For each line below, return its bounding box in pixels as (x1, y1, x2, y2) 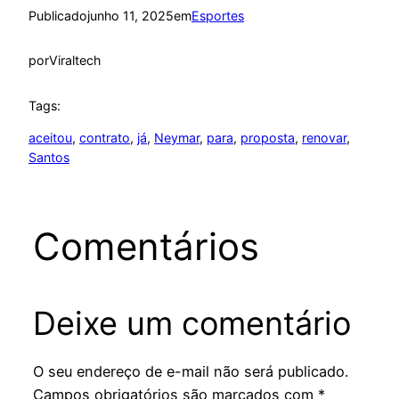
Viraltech (49, 53, 101, 69)
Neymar (154, 130, 199, 146)
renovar (302, 130, 346, 146)
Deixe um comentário (32, 303, 351, 343)
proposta (240, 130, 295, 146)
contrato (79, 130, 130, 146)
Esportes (191, 7, 244, 23)
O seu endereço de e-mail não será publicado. (32, 362, 348, 381)
